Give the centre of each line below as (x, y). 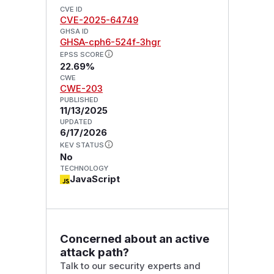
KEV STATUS (82, 145)
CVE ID (71, 9)
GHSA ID (74, 31)
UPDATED (76, 122)
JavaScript (94, 179)
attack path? (94, 252)
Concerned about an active (134, 239)
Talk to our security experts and (130, 266)
